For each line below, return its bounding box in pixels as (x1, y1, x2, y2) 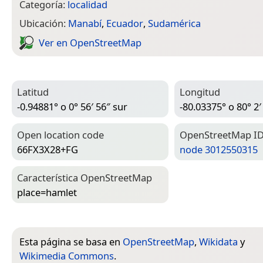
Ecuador (106, 16, 143, 31)
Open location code (17, 128, 104, 142)
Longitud (180, 85, 220, 99)
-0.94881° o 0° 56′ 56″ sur (17, 99, 127, 113)
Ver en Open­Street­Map (39, 36, 141, 50)
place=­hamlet (17, 185, 77, 199)
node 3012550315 (180, 142, 258, 156)
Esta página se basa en (19, 235, 123, 249)
